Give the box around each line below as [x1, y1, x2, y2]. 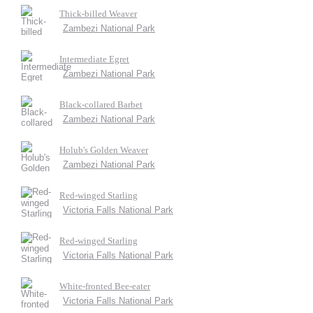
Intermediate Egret [59, 54, 129, 64]
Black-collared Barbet [59, 99, 143, 110]
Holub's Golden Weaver [59, 145, 148, 155]
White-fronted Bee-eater [59, 281, 150, 291]
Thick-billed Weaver [59, 8, 137, 19]
